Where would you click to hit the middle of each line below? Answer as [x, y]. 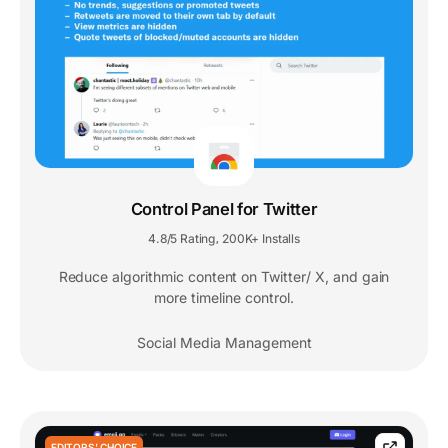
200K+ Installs [261, 238]
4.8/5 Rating [181, 238]
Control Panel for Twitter [224, 208]
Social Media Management [224, 342]
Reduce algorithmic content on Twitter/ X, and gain [224, 276]
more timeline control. [224, 297]
